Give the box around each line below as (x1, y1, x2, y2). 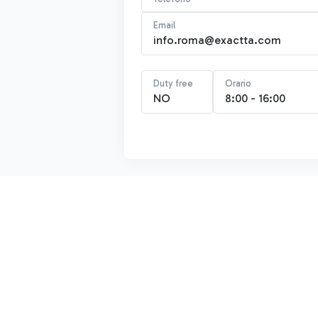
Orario (224, 78, 251, 89)
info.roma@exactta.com (153, 33, 281, 47)
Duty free (153, 78, 193, 89)
